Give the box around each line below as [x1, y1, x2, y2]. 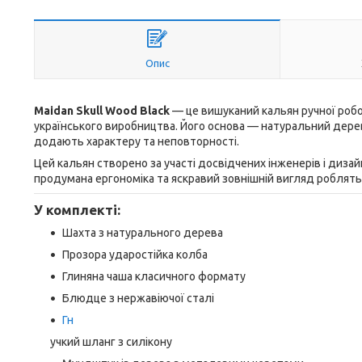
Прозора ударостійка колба [62, 248, 208, 261]
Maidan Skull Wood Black [34, 104, 170, 117]
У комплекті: [34, 202, 120, 217]
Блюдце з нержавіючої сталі [62, 292, 214, 305]
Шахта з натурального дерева [62, 226, 223, 239]
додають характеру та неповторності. [34, 135, 239, 148]
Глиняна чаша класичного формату [62, 270, 246, 283]
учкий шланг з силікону [50, 335, 172, 348]
